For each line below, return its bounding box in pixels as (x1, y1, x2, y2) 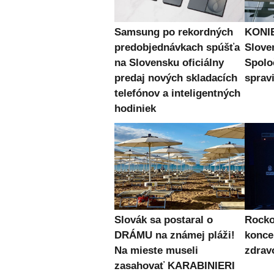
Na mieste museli (114, 244, 198, 256)
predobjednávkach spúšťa (114, 42, 240, 54)
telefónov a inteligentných (114, 87, 240, 100)
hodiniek (114, 103, 156, 115)
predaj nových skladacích (114, 72, 237, 84)
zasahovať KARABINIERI (114, 259, 235, 272)
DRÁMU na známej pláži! (114, 229, 235, 241)
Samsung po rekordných (114, 26, 233, 39)
